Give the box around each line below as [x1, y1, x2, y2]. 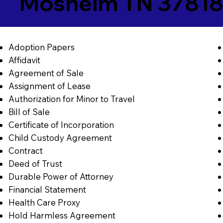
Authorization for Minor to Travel [8, 94, 135, 105]
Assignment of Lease [8, 81, 91, 92]
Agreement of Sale [8, 68, 84, 79]
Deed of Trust [8, 158, 62, 169]
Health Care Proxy [8, 197, 80, 208]
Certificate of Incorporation [8, 119, 114, 130]
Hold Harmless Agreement [8, 210, 115, 221]
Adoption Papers [8, 42, 75, 53]
